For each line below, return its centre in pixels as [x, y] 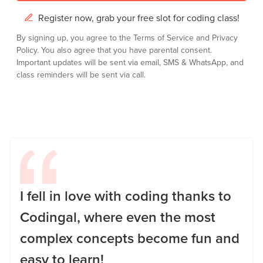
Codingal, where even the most [118, 217]
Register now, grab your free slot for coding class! [139, 18]
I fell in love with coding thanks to [126, 196]
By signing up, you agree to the [75, 38]
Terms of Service [165, 38]
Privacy [225, 38]
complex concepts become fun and [130, 238]
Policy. [29, 50]
